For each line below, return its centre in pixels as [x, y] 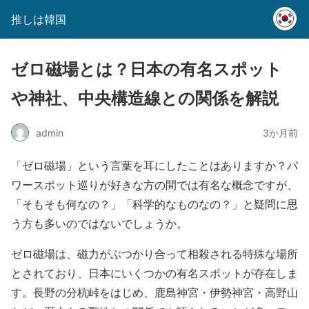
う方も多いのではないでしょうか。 [99, 223]
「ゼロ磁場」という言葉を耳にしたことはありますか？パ [154, 165]
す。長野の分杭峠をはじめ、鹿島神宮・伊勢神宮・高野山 [154, 292]
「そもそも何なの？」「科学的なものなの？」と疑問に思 [154, 204]
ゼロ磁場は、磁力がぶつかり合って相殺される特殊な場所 [154, 253]
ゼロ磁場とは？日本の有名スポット [147, 69]
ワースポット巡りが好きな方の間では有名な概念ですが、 [154, 185]
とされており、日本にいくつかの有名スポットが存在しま [154, 273]
